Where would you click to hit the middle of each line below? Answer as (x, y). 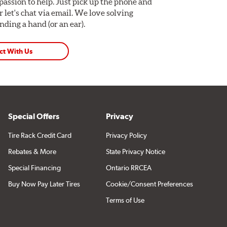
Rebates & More (32, 151)
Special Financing (34, 167)
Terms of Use (125, 200)
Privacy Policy (126, 135)
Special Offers (33, 116)
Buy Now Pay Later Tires (44, 184)
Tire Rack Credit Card (40, 135)
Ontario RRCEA (128, 167)
